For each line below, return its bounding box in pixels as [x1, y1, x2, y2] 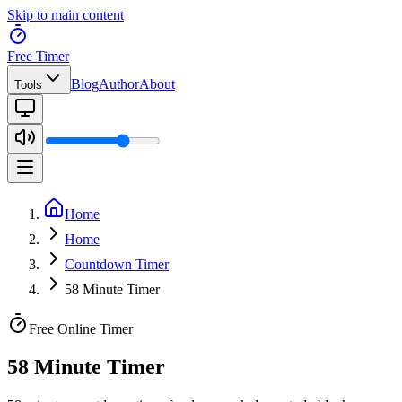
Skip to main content [7, 7, 124, 22]
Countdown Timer [65, 257, 169, 272]
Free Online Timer [29, 321, 133, 336]
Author [99, 76, 139, 92]
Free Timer [7, 48, 69, 64]
